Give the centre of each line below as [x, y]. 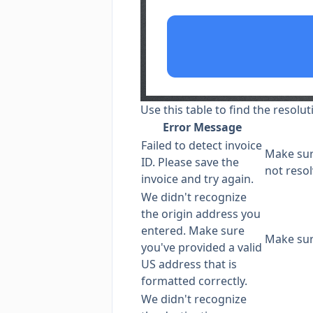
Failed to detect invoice [202, 145]
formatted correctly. [194, 281]
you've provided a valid [202, 247]
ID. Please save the [190, 162]
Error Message [202, 127]
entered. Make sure [193, 231]
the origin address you [201, 214]
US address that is [189, 264]
